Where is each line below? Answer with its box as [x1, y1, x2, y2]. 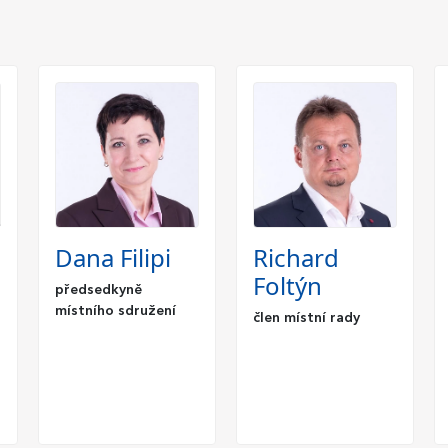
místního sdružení [55, 303, 176, 318]
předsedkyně [55, 282, 142, 297]
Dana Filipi [55, 240, 171, 274]
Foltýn [253, 268, 322, 302]
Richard [253, 240, 339, 274]
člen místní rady [253, 310, 360, 325]
